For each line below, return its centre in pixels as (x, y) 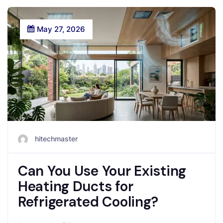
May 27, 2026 (60, 29)
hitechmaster (56, 139)
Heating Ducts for (76, 187)
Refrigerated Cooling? (88, 202)
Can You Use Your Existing (102, 171)
